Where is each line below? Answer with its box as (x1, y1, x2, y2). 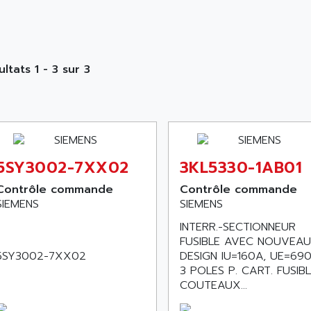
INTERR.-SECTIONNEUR (179, 219, 296, 235)
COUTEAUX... (179, 277, 247, 294)
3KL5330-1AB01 (179, 156, 303, 179)
